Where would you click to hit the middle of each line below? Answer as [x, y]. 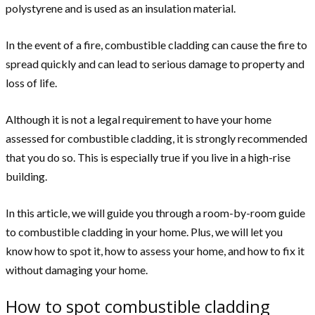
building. [26, 176]
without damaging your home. [78, 270]
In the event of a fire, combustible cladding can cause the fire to [156, 45]
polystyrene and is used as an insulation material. [121, 8]
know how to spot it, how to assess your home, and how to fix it [155, 251]
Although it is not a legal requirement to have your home [139, 120]
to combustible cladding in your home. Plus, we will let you [144, 232]
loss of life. [31, 83]
